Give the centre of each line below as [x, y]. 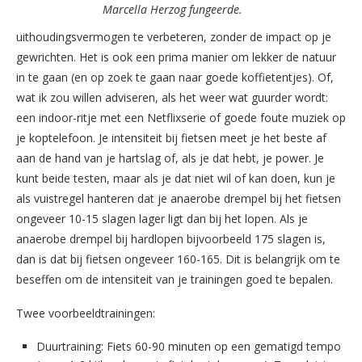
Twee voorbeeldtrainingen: [86, 313]
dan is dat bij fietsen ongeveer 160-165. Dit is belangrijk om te [178, 259]
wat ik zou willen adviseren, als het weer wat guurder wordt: [172, 97]
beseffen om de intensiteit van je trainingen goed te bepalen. [175, 279]
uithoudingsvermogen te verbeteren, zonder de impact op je [174, 36]
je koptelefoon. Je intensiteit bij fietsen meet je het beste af [171, 137]
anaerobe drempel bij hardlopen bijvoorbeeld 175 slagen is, [171, 238]
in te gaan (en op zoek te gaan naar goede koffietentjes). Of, [175, 77]
